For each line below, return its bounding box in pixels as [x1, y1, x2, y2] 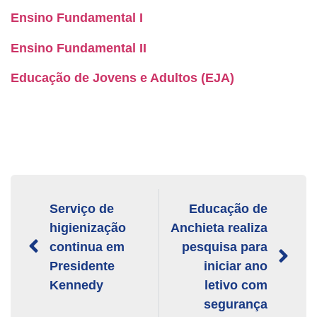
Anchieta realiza [171, 221, 267, 236]
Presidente [50, 259, 115, 274]
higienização [50, 221, 126, 236]
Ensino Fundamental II [11, 40, 146, 55]
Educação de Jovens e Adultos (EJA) [11, 71, 234, 86]
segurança [204, 297, 267, 312]
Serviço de [50, 202, 114, 217]
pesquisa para [182, 240, 267, 255]
